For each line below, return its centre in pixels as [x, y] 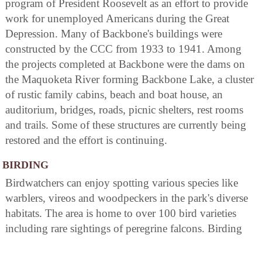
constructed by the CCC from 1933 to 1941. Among [123, 49]
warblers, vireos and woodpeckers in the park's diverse [127, 198]
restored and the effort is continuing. [86, 140]
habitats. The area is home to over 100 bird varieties [121, 213]
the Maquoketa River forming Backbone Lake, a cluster [130, 79]
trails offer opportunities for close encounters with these [129, 243]
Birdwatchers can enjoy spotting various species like [122, 182]
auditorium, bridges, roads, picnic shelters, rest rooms [124, 109]
